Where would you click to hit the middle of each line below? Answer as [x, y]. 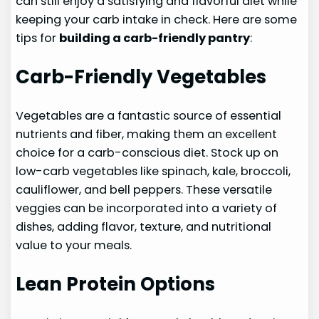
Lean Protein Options [116, 284]
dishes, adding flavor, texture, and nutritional [144, 226]
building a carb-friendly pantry [155, 38]
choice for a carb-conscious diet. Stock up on [147, 152]
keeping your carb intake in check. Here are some [157, 20]
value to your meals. [74, 245]
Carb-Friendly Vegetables [141, 77]
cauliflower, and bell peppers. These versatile [144, 189]
